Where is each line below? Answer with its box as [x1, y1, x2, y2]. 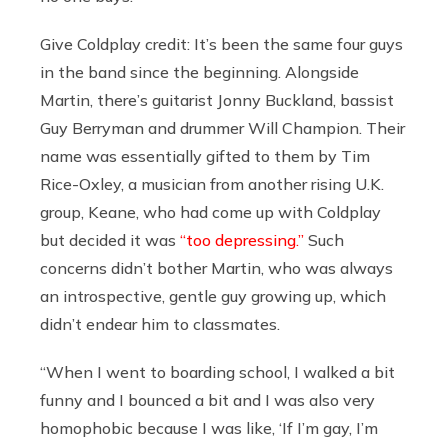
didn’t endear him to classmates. [40, 313, 284, 334]
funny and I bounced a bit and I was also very [40, 389, 375, 410]
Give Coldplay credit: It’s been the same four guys [40, 33, 403, 54]
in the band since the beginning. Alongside [40, 61, 359, 82]
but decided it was [40, 229, 180, 250]
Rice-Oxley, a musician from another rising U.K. [40, 173, 384, 194]
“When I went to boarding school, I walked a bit [40, 361, 395, 382]
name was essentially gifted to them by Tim [40, 145, 370, 166]
